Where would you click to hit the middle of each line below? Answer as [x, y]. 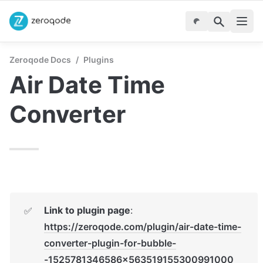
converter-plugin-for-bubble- [110, 243]
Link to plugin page [87, 210]
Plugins [99, 60]
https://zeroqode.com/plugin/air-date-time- [143, 227]
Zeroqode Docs [40, 60]
